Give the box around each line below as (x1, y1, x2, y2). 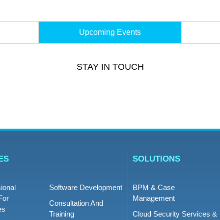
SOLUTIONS (133, 154, 180, 164)
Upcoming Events (79, 28, 141, 36)
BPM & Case (133, 183, 175, 192)
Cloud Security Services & (133, 210, 217, 218)
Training (49, 210, 74, 218)
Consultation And (49, 199, 103, 207)
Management (133, 194, 175, 202)
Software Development (49, 183, 122, 192)
